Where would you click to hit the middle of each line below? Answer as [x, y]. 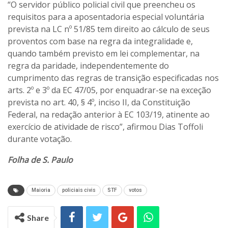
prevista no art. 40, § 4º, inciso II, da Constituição [99, 103]
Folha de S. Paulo [41, 160]
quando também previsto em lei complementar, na [104, 54]
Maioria [41, 190]
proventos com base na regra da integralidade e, [100, 41]
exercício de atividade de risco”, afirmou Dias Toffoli [105, 127]
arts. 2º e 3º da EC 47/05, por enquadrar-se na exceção [109, 90]
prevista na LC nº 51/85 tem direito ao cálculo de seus [109, 29]
